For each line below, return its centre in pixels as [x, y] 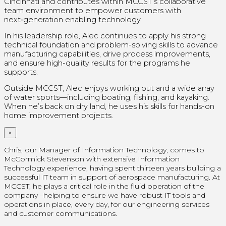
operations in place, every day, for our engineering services [107, 204]
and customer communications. [61, 213]
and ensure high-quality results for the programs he [97, 63]
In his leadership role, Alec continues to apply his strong [105, 36]
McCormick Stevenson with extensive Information [92, 159]
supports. [21, 72]
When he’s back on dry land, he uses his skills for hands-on [109, 106]
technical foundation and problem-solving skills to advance [111, 45]
